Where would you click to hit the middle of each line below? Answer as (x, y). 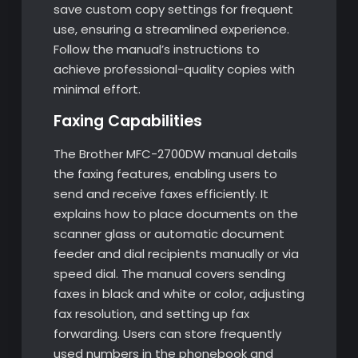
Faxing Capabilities (127, 121)
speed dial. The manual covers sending (169, 274)
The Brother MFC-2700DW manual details (175, 154)
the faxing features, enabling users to (165, 174)
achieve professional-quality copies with (174, 70)
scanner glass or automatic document (169, 234)
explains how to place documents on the (175, 214)
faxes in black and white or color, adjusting (179, 294)
